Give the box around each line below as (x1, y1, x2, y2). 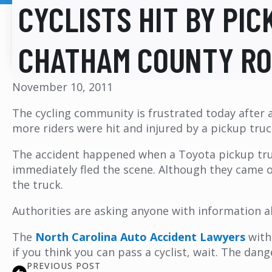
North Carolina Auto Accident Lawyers (35, 229, 245, 244)
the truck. (12, 177, 63, 192)
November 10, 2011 (12, 80, 113, 94)
